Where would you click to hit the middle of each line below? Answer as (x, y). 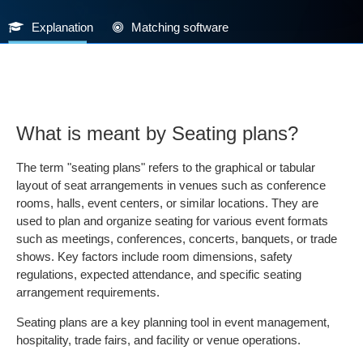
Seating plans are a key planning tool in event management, (173, 322)
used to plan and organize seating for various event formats (172, 221)
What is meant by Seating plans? (157, 133)
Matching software (180, 27)
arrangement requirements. (88, 292)
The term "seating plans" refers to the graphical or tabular (166, 167)
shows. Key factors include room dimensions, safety (154, 256)
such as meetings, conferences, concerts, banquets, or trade (177, 239)
